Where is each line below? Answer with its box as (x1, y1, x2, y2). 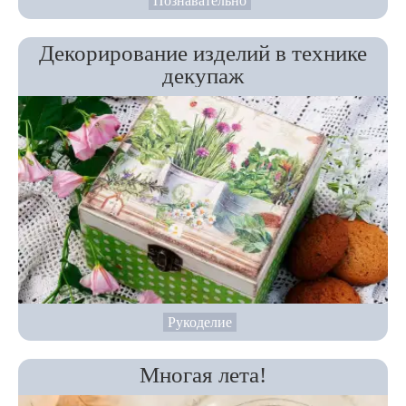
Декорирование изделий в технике (39, 41, 367, 66)
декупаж (162, 63, 244, 89)
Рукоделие (168, 314, 232, 330)
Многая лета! (140, 362, 266, 387)
